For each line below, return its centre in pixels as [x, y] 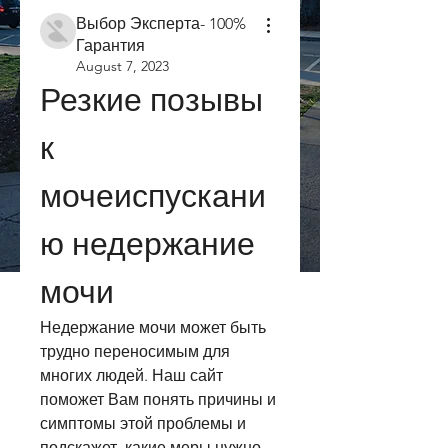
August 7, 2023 [122, 66]
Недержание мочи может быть [153, 327]
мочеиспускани [153, 196]
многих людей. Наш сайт [131, 375]
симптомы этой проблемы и [143, 423]
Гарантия [110, 45]
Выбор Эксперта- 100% [161, 23]
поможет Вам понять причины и [158, 399]
